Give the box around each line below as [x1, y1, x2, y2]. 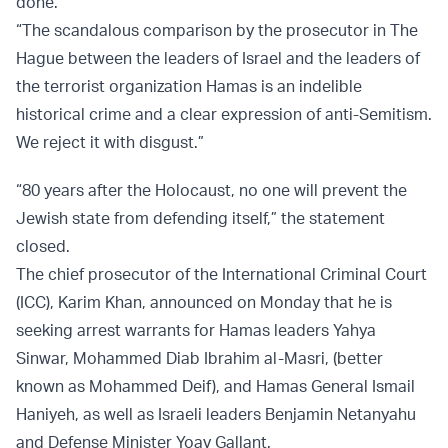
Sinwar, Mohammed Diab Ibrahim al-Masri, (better [16, 348, 383, 369]
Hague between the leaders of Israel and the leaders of [16, 48, 420, 69]
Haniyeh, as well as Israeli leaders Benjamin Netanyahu [16, 404, 416, 425]
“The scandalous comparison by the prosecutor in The [16, 20, 418, 41]
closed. [16, 236, 70, 257]
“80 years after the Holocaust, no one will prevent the [16, 180, 407, 201]
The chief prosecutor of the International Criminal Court [16, 264, 427, 285]
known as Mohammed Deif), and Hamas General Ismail [16, 376, 415, 397]
